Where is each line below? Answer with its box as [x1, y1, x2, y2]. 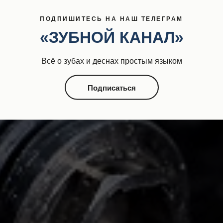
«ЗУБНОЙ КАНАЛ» [39, 28, 184, 46]
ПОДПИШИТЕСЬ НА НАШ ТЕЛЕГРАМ [40, 15, 183, 22]
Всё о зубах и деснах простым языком [41, 56, 182, 65]
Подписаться [87, 83, 136, 92]
